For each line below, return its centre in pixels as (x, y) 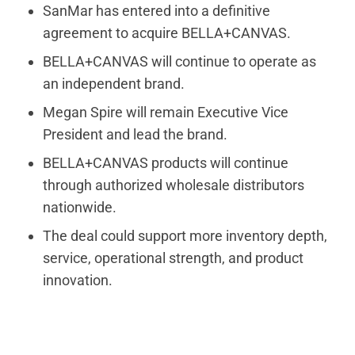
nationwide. (80, 208)
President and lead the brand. (136, 135)
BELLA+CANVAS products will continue (166, 163)
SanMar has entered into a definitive (157, 11)
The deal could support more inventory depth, (185, 236)
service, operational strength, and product (174, 258)
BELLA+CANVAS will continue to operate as (180, 62)
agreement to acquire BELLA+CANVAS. (167, 33)
